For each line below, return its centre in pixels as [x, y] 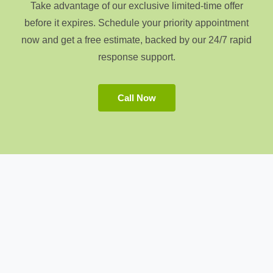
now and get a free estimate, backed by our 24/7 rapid [136, 40]
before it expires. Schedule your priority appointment [136, 23]
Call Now [136, 97]
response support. [136, 57]
